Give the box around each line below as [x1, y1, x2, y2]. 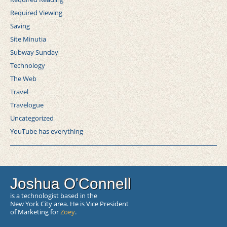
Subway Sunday [10, 48, 58, 57]
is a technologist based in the [10, 191, 97, 201]
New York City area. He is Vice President [10, 199, 129, 209]
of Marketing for [10, 207, 60, 217]
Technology [10, 61, 45, 70]
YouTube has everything [10, 127, 83, 136]
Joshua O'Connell [10, 175, 131, 193]
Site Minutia [10, 34, 46, 44]
